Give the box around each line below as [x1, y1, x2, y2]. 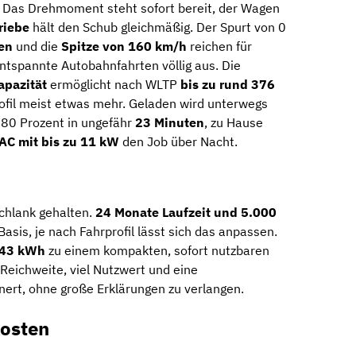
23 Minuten [135, 114, 204, 131]
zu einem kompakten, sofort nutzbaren [45, 242, 269, 259]
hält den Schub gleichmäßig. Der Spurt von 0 [29, 19, 286, 36]
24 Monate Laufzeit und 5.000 [95, 204, 277, 221]
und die [13, 38, 61, 55]
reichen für [187, 38, 252, 55]
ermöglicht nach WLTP [47, 76, 180, 93]
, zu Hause [204, 114, 263, 131]
